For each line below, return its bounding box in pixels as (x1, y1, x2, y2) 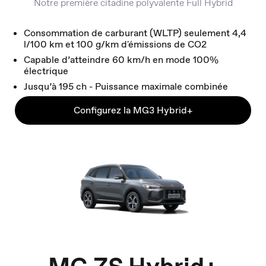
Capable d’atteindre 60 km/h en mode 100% (24, 53, 218, 66)
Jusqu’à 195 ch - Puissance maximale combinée (24, 80, 228, 93)
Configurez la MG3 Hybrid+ (74, 104, 192, 117)
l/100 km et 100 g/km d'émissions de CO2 (24, 38, 207, 51)
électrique (24, 65, 68, 78)
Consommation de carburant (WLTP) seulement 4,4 (24, 27, 246, 40)
